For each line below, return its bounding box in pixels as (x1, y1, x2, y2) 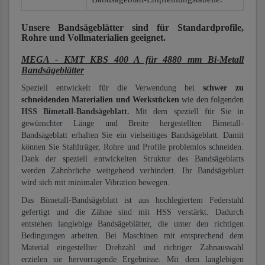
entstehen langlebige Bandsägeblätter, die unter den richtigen (21, 219, 244, 228)
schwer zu (203, 83, 244, 92)
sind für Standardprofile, (124, 22, 244, 33)
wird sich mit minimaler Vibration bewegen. (21, 178, 170, 187)
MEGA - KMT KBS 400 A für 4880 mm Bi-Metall (21, 54, 244, 64)
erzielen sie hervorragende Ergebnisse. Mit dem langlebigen (21, 255, 244, 264)
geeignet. (131, 33, 166, 43)
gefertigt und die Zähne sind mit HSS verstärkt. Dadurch (21, 208, 244, 216)
